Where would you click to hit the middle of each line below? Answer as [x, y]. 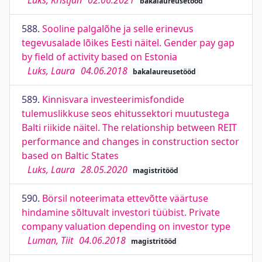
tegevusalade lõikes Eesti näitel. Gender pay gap [128, 43]
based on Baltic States [70, 156]
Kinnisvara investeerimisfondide [113, 99]
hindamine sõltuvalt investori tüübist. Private [121, 212]
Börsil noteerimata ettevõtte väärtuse [125, 198]
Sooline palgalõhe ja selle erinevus [118, 29]
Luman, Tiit [50, 240]
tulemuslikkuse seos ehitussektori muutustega [125, 113]
